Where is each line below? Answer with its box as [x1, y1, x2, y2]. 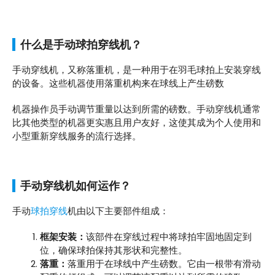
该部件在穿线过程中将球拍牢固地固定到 [86, 230, 252, 243]
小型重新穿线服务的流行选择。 [12, 129, 141, 142]
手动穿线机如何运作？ [20, 178, 131, 194]
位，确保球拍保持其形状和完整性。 [40, 243, 187, 257]
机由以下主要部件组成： [68, 204, 169, 218]
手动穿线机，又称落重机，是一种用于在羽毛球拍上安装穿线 [12, 63, 261, 77]
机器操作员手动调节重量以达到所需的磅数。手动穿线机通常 [12, 102, 261, 115]
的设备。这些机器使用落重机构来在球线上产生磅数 [12, 77, 224, 90]
